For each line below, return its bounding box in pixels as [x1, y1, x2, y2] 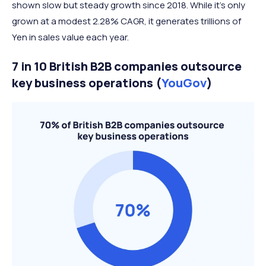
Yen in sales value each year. [12, 31, 129, 44]
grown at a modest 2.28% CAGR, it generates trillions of [12, 15, 241, 28]
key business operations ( [12, 75, 161, 91]
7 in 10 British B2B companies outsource [12, 58, 242, 75]
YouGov [161, 75, 207, 91]
